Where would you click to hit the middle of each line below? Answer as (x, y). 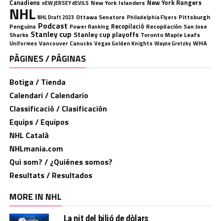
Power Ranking (89, 26)
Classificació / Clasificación (58, 108)
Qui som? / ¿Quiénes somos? (61, 162)
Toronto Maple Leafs (170, 35)
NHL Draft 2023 (55, 17)
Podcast (53, 25)
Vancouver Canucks (65, 43)
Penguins (22, 26)
